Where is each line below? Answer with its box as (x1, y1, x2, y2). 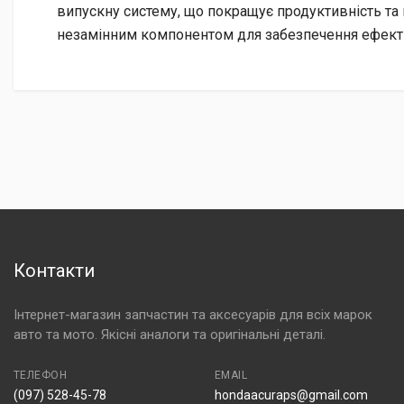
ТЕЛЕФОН (14, 369, 68, 381)
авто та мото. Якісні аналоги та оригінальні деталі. (14, 326, 326, 343)
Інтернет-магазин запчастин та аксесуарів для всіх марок (14, 307, 372, 323)
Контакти (14, 260, 95, 281)
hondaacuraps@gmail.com (214, 388, 368, 402)
